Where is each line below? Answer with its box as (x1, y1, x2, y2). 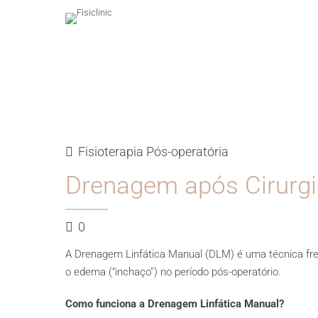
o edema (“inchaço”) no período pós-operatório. (65, 265, 281, 278)
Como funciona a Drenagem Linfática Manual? (65, 297, 284, 310)
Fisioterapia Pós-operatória (78, 144, 229, 159)
